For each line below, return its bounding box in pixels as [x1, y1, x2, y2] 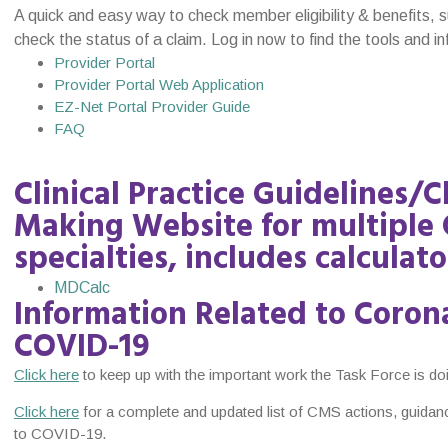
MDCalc [54, 279, 110, 297]
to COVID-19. [14, 424, 106, 442]
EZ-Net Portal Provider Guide [54, 98, 250, 116]
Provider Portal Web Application [54, 76, 264, 94]
